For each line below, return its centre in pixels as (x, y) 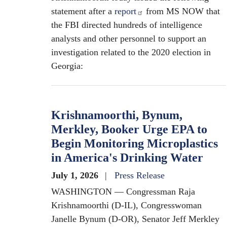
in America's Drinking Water (127, 158)
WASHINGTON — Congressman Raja (123, 192)
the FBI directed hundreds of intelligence (127, 25)
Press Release (140, 175)
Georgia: (67, 66)
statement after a (83, 11)
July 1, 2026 (76, 175)
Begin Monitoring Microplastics (135, 143)
